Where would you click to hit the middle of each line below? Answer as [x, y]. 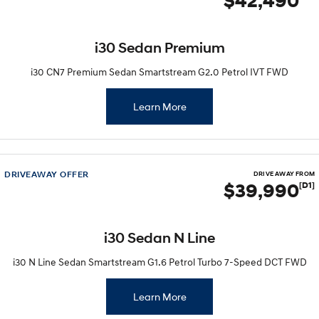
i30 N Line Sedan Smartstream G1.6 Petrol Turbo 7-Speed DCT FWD [159, 262]
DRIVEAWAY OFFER [47, 174]
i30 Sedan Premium [159, 48]
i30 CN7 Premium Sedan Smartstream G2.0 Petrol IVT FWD [159, 72]
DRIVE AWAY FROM [284, 174]
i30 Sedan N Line [159, 238]
